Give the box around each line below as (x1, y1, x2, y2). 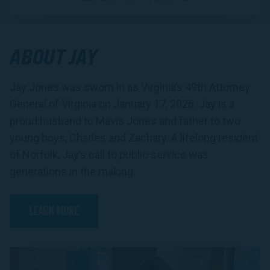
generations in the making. (10, 165, 136, 178)
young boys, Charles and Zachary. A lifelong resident (10, 131, 258, 144)
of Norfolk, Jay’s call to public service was (10, 148, 209, 161)
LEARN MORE (29, 204, 79, 218)
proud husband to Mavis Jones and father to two (10, 114, 240, 127)
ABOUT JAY (10, 43, 97, 70)
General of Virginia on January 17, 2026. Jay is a (10, 97, 234, 110)
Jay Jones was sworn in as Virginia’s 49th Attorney (10, 80, 250, 93)
